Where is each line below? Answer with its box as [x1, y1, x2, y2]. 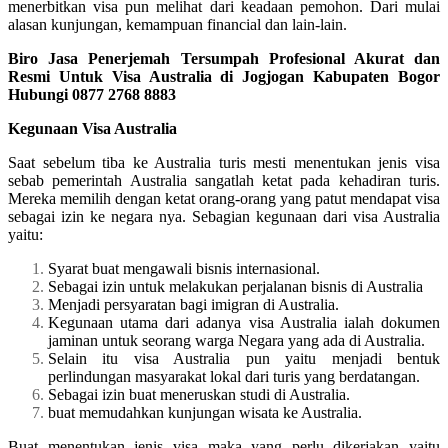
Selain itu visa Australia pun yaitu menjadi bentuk [48, 349, 440, 367]
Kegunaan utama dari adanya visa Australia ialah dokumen [48, 313, 440, 331]
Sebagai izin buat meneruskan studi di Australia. [48, 385, 350, 403]
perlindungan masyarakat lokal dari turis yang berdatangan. [48, 367, 420, 385]
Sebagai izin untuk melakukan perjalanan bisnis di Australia [48, 277, 423, 295]
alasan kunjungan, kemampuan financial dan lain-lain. [8, 15, 347, 33]
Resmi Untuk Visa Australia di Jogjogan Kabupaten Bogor [8, 67, 440, 85]
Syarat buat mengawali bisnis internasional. [48, 259, 320, 277]
